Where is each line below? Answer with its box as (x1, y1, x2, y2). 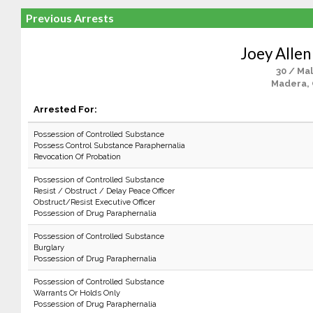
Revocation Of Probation (33, 152, 121, 161)
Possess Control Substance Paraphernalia (33, 140, 185, 150)
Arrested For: (33, 103, 97, 115)
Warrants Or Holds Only (33, 288, 120, 298)
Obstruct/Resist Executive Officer (33, 197, 155, 207)
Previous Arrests (25, 11, 114, 24)
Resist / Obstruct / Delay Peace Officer (33, 186, 175, 196)
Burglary (33, 242, 64, 252)
